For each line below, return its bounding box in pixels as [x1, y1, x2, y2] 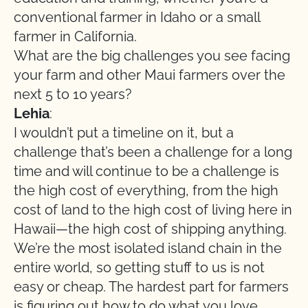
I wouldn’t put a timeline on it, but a [14, 124, 234, 141]
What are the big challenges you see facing [14, 47, 290, 64]
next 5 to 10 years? [14, 86, 132, 102]
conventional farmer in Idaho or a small [14, 9, 260, 25]
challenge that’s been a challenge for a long [14, 144, 292, 160]
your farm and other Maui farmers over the [14, 67, 285, 83]
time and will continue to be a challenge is [14, 163, 279, 179]
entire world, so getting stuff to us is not [14, 259, 265, 276]
